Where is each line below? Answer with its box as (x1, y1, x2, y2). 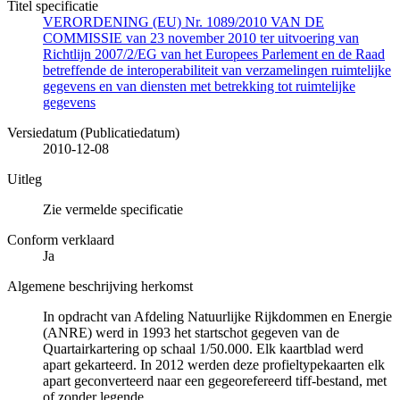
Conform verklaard (7, 232, 114, 248)
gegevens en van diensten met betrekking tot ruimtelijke (43, 79, 355, 95)
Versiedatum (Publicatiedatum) (7, 125, 179, 141)
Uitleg (7, 171, 42, 187)
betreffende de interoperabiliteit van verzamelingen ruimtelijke (43, 62, 391, 79)
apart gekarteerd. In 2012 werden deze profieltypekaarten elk (43, 357, 385, 373)
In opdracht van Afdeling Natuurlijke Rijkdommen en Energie (43, 309, 392, 325)
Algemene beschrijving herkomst (7, 279, 193, 295)
